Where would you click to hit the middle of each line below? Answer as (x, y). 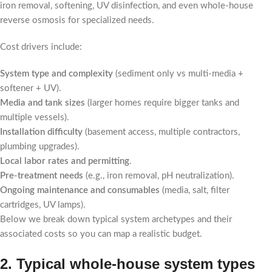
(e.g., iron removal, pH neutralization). (159, 176)
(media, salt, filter (195, 190)
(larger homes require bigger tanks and (162, 103)
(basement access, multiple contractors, (161, 132)
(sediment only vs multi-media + (178, 74)
